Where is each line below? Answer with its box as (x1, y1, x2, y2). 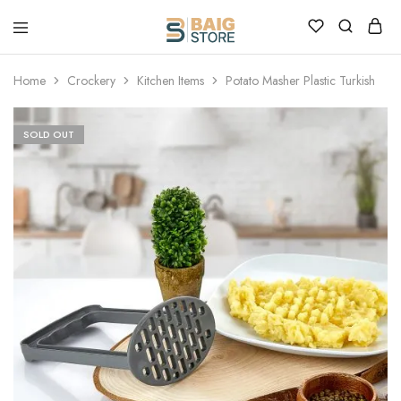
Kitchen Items (137, 72, 204, 90)
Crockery (67, 72, 115, 90)
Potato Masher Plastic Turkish (226, 72, 375, 90)
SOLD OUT (23, 127, 74, 141)
